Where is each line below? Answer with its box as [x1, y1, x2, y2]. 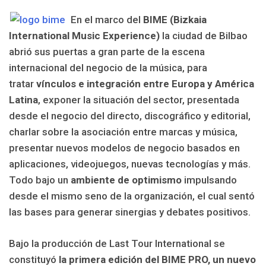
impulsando [182, 174, 237, 186]
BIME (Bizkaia [143, 14, 207, 26]
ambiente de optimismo [71, 174, 182, 186]
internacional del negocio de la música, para [9, 62, 207, 74]
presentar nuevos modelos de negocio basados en [9, 142, 240, 154]
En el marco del [71, 14, 143, 26]
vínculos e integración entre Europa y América [36, 78, 254, 90]
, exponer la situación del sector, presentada [38, 94, 239, 106]
